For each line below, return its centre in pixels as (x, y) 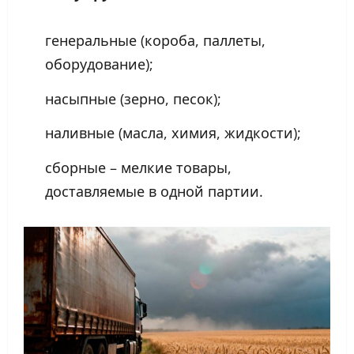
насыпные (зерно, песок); (133, 98)
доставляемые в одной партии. (154, 191)
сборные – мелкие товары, (138, 167)
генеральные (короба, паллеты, (155, 41)
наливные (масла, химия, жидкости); (173, 133)
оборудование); (99, 64)
